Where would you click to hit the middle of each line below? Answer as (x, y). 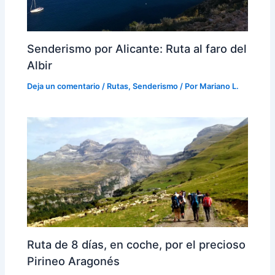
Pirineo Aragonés (74, 261)
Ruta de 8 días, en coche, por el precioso (137, 244)
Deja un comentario (64, 86)
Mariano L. (219, 86)
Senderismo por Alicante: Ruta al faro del (137, 49)
